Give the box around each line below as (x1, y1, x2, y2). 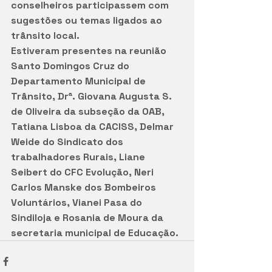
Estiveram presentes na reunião (11, 44, 169, 57)
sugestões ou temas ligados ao (11, 14, 165, 27)
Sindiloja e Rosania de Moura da (11, 211, 166, 224)
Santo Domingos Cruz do (11, 59, 132, 72)
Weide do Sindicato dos (11, 135, 126, 148)
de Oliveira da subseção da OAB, (11, 105, 167, 118)
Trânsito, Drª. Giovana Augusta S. (11, 90, 174, 103)
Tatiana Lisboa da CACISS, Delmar (11, 120, 176, 133)
